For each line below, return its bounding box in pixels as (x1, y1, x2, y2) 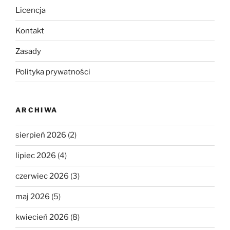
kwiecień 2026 (15, 213, 69, 222)
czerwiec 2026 (15, 171, 69, 181)
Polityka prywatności (15, 67, 90, 76)
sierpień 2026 (15, 130, 66, 140)
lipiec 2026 (15, 151, 56, 161)
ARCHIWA (15, 106, 58, 114)
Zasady (15, 46, 41, 56)
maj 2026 (15, 192, 50, 202)
